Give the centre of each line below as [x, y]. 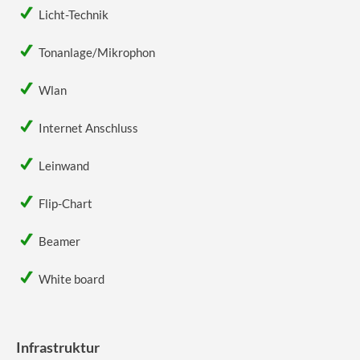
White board [72, 278]
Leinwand [64, 165]
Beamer [59, 241]
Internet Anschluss [88, 127]
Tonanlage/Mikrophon [97, 52]
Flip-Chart [65, 203]
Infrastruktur [58, 347]
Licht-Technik [74, 14]
